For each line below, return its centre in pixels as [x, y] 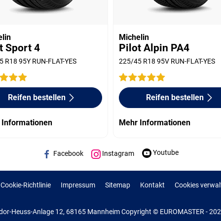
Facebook [68, 154]
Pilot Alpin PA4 [154, 48]
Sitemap [118, 185]
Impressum [78, 185]
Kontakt [152, 185]
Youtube [165, 152]
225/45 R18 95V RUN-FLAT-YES [167, 61]
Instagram [117, 154]
